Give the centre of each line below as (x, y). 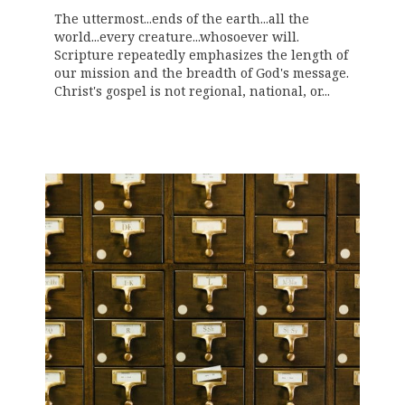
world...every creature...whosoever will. (177, 37)
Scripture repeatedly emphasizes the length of (201, 55)
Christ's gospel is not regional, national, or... (192, 91)
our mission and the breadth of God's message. (202, 73)
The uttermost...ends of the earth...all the (182, 19)
